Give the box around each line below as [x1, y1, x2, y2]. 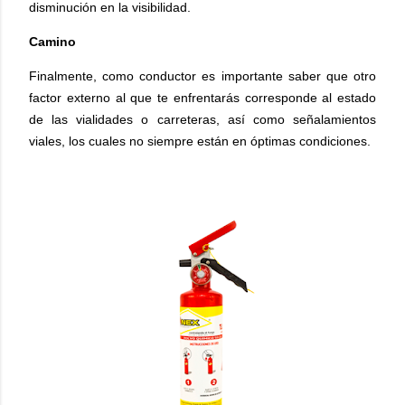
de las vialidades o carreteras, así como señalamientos [29, 111, 376, 127]
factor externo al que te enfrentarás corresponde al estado [29, 89, 376, 105]
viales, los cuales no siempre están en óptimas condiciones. [29, 133, 371, 148]
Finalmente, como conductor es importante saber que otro [29, 68, 376, 83]
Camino [29, 33, 76, 49]
